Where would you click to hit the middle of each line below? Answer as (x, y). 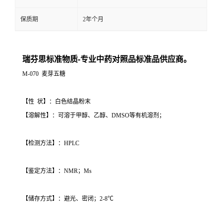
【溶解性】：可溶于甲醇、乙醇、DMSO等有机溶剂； (94, 116)
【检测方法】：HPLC (51, 143)
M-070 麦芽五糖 (44, 74)
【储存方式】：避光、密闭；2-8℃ (68, 199)
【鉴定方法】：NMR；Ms (57, 171)
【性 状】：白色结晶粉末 (56, 102)
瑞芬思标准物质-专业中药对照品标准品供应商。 (107, 59)
